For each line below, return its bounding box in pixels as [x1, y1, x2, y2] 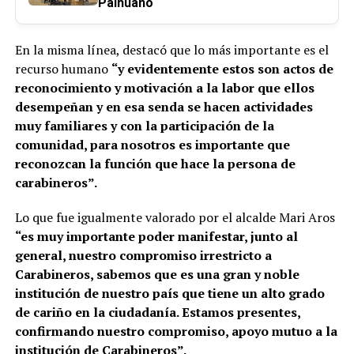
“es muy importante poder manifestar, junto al [14, 228, 298, 246]
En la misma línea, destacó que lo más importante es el [14, 41, 329, 59]
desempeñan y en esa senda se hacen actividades [14, 98, 313, 116]
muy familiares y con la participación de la [14, 117, 274, 135]
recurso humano [14, 60, 111, 78]
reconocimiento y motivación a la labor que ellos [14, 79, 314, 97]
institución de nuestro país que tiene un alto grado [14, 284, 325, 303]
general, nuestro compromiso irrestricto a [14, 247, 272, 265]
